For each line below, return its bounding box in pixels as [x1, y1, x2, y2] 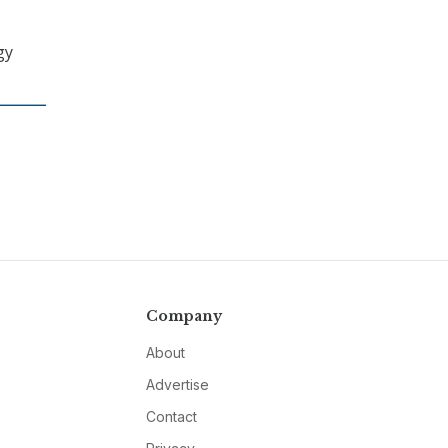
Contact [145, 408, 197, 426]
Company [145, 307, 222, 326]
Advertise [145, 376, 209, 394]
